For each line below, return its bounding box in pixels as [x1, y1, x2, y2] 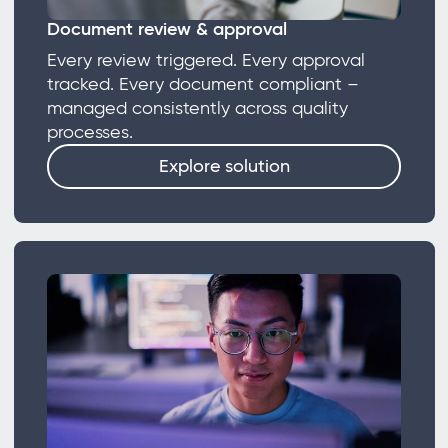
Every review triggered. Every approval [46, 48, 365, 71]
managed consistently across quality [46, 96, 348, 119]
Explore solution [158, 155, 290, 178]
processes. [46, 120, 143, 143]
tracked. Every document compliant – [46, 72, 359, 95]
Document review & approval [46, 17, 287, 40]
